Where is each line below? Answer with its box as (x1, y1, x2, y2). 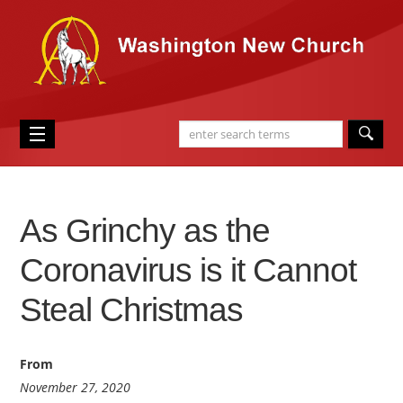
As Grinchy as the (20, 212, 271, 249)
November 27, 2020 (20, 379, 131, 396)
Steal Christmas (20, 291, 244, 328)
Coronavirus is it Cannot (20, 252, 357, 289)
